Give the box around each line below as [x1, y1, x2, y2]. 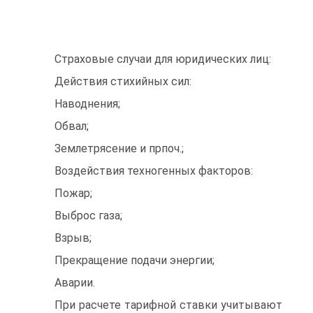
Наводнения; [54, 97, 120, 110]
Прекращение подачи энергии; [54, 254, 214, 267]
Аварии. [54, 276, 95, 289]
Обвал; [54, 119, 89, 133]
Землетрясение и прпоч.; [54, 142, 184, 155]
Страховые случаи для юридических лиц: [54, 52, 271, 66]
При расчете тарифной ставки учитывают [54, 298, 282, 312]
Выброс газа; [54, 209, 122, 222]
